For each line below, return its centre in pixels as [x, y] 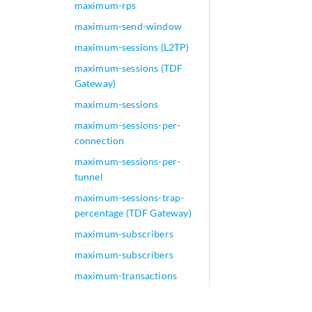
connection [99, 140]
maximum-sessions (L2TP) [132, 47]
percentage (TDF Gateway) [133, 213]
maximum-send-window [128, 26]
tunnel [88, 177]
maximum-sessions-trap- [129, 197]
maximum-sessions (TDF [128, 68]
